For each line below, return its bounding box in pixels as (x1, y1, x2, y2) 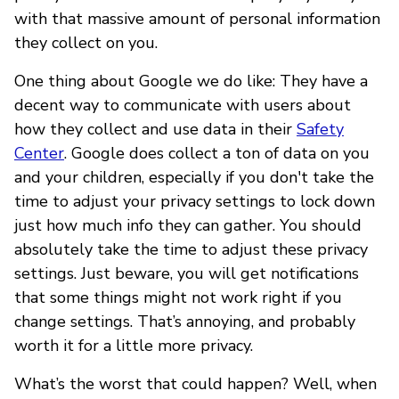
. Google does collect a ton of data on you (64, 142, 370, 164)
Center (14, 142, 64, 164)
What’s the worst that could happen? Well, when (14, 372, 377, 395)
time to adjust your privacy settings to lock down (14, 190, 375, 212)
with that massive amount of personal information (14, 7, 380, 29)
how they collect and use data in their (14, 118, 297, 140)
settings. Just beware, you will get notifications (14, 262, 359, 284)
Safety (297, 118, 344, 140)
